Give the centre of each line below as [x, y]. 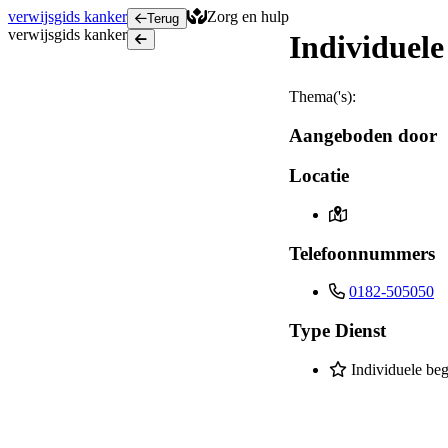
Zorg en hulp [248, 16]
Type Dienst [337, 331]
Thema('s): [322, 96]
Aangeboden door [363, 135]
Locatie [319, 176]
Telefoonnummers [362, 253]
